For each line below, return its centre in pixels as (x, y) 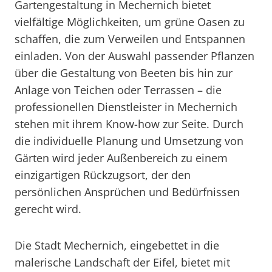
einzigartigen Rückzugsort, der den (103, 175)
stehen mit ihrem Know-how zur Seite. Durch (129, 124)
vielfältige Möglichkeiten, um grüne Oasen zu (130, 22)
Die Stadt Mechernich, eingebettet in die (117, 245)
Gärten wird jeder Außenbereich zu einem (121, 158)
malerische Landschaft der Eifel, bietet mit (122, 262)
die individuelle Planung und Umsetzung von (129, 141)
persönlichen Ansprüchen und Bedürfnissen (127, 192)
